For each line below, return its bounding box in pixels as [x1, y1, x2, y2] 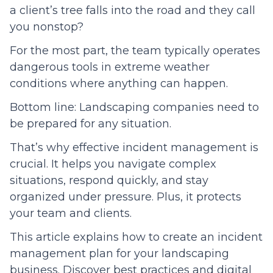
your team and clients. [10, 207, 135, 221]
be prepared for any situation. [10, 117, 171, 131]
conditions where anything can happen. [10, 77, 231, 91]
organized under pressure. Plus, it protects [10, 190, 241, 204]
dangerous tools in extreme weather [10, 60, 210, 74]
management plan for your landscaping [10, 247, 229, 261]
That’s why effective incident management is [10, 141, 258, 155]
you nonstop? [10, 20, 83, 34]
